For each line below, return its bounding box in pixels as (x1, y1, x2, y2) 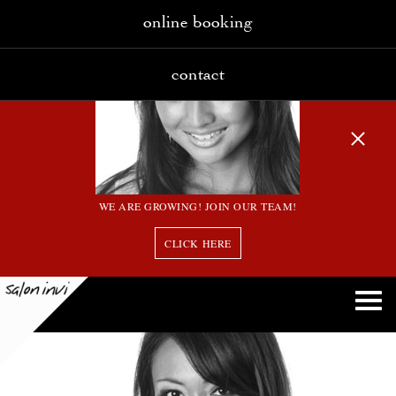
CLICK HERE (164, 236, 232, 250)
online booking (143, 11, 253, 32)
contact (171, 64, 225, 84)
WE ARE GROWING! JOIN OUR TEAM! (98, 199, 297, 213)
